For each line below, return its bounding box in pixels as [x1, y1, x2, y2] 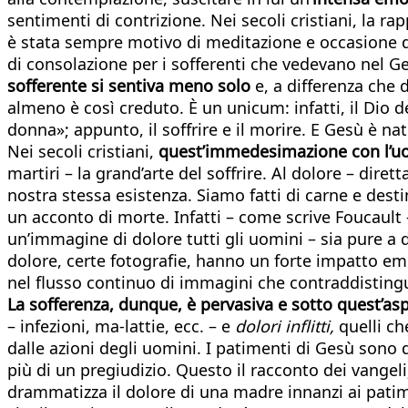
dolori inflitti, [235, 314, 334, 337]
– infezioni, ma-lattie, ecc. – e [7, 314, 235, 337]
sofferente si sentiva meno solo [7, 74, 250, 97]
